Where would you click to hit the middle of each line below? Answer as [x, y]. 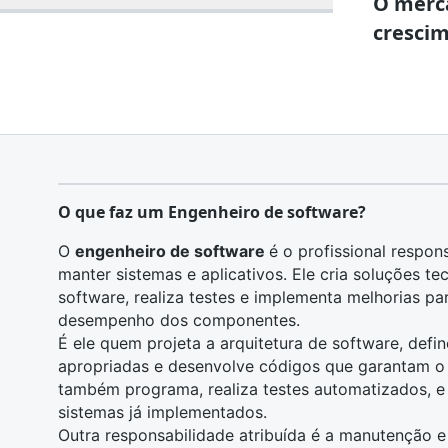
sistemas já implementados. [162, 412]
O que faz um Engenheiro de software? [212, 212]
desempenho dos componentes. [179, 320]
